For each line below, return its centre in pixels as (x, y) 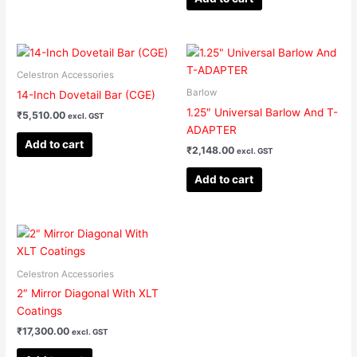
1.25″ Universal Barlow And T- (262, 113)
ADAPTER (212, 130)
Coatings (40, 311)
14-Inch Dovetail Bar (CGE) (86, 95)
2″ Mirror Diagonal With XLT (88, 294)
